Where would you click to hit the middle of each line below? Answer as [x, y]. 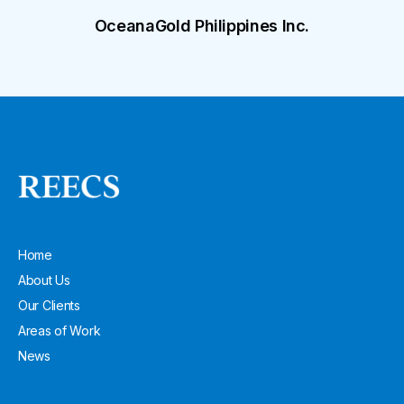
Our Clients [49, 306]
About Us [44, 280]
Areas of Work [60, 331]
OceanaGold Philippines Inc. [202, 26]
